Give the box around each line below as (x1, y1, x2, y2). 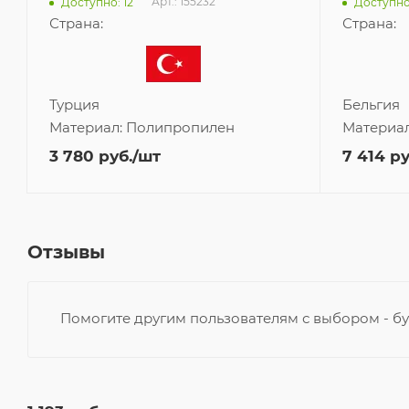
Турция (49, 95, 100, 113)
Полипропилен (126, 118, 235, 136)
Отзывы (27, 241, 105, 264)
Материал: (49, 118, 126, 136)
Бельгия (342, 95, 400, 113)
